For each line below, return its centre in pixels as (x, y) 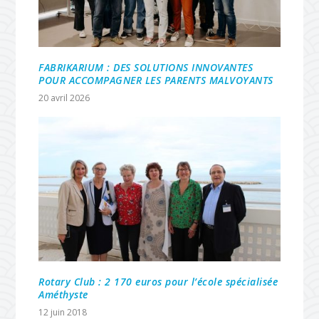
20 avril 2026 (64, 98)
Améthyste (63, 295)
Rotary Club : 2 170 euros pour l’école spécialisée (158, 282)
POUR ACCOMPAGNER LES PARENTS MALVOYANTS (156, 80)
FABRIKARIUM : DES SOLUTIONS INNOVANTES (146, 67)
